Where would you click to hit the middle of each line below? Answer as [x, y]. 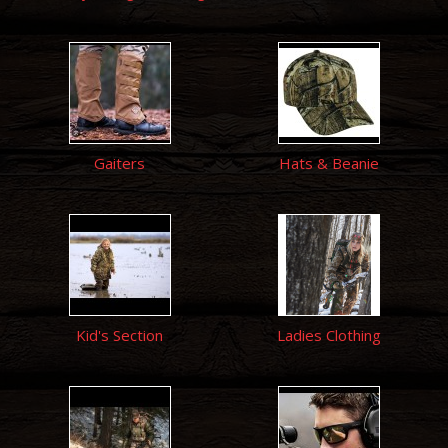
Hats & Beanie [328, 163]
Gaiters [119, 163]
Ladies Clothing [328, 335]
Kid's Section [119, 335]
